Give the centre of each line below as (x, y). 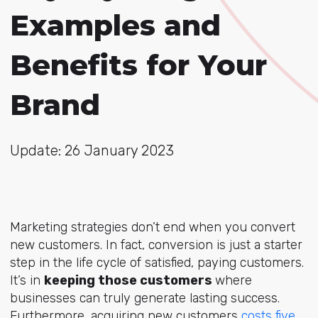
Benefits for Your (138, 65)
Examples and (115, 25)
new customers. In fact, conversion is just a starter (156, 245)
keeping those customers (129, 280)
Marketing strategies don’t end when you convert (152, 227)
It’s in (27, 280)
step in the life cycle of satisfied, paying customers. (157, 263)
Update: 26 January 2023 (92, 150)
